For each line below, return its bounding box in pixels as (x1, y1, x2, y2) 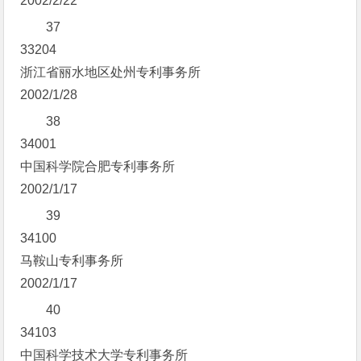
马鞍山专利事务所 (20, 254, 124, 268)
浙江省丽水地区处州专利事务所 (20, 65, 201, 79)
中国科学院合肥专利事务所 (20, 160, 176, 173)
